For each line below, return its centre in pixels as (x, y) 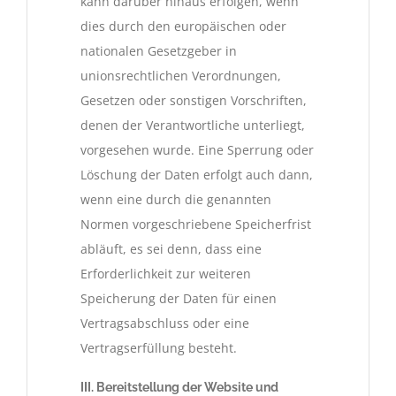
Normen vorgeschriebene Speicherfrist (196, 224)
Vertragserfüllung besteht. (159, 347)
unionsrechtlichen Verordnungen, (181, 75)
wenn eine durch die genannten (176, 199)
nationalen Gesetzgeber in (159, 50)
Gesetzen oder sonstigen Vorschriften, (194, 100)
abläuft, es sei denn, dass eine (171, 248)
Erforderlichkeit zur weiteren (166, 273)
